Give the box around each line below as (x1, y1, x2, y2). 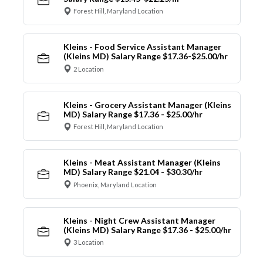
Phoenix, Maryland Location (73, 180, 157, 188)
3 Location (73, 238, 104, 247)
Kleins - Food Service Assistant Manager (63, 42, 221, 52)
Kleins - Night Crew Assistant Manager (63, 215, 215, 225)
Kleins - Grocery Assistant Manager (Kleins (63, 99, 231, 110)
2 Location (73, 65, 104, 73)
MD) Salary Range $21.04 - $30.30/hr (63, 167, 203, 177)
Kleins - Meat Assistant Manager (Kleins (63, 157, 221, 168)
